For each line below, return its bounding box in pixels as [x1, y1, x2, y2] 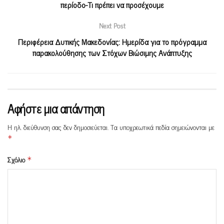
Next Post [98, 19, 125, 31]
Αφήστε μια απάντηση [7, 98, 104, 118]
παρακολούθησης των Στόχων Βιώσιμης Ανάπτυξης [32, 46, 192, 59]
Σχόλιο [7, 153, 27, 165]
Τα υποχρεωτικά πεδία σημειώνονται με [110, 121, 214, 133]
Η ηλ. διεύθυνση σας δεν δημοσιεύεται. [7, 121, 108, 133]
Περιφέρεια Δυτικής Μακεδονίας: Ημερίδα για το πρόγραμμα [17, 35, 206, 48]
